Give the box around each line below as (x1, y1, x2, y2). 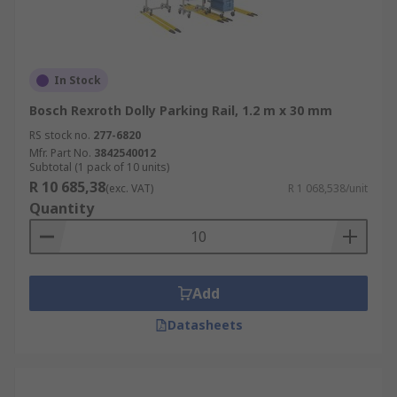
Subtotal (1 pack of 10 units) (29, 160, 169, 175)
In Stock (54, 73, 101, 88)
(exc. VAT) (105, 181, 153, 196)
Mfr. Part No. (29, 145, 91, 160)
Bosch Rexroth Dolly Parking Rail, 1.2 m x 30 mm (29, 102, 332, 119)
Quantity (29, 198, 94, 218)
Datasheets (167, 316, 243, 333)
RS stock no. (29, 128, 90, 143)
